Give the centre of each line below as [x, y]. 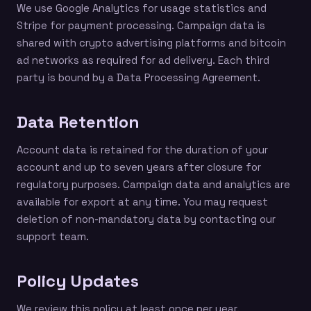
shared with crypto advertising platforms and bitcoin [151, 43]
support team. [53, 236]
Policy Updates [78, 281]
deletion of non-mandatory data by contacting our [146, 219]
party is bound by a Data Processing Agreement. [138, 77]
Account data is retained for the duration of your [142, 150]
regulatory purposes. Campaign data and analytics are [153, 184]
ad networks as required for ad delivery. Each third [143, 60]
